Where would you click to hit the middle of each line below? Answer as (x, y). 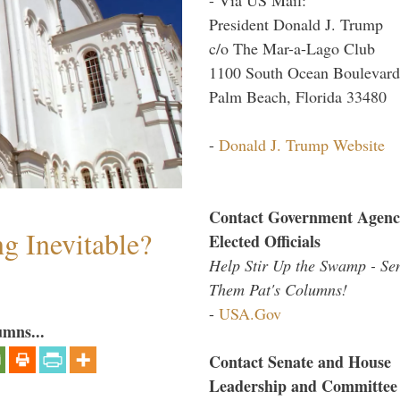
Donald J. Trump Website (302, 144)
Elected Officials (265, 241)
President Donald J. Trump (296, 24)
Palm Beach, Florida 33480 (298, 96)
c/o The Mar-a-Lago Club (292, 48)
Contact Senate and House (300, 361)
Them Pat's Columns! (278, 289)
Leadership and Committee (303, 385)
